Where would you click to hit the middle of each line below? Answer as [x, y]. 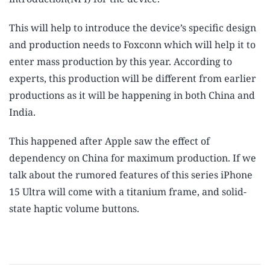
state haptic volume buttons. [74, 209]
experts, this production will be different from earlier [133, 79]
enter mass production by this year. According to [121, 62]
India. [22, 112]
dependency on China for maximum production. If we [133, 158]
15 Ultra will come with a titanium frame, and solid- [128, 192]
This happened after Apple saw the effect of [109, 141]
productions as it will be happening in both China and [132, 96]
